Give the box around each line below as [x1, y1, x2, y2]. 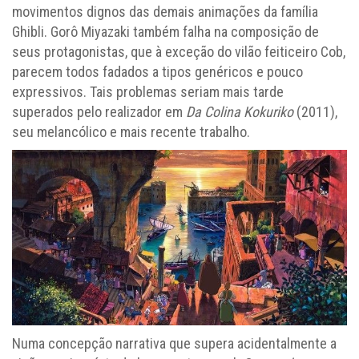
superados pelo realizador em [12, 103, 186, 121]
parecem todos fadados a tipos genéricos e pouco [12, 63, 303, 81]
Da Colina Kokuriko [186, 103, 293, 121]
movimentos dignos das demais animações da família [12, 3, 318, 21]
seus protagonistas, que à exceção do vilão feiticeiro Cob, [12, 43, 345, 61]
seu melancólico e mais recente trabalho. [12, 123, 250, 141]
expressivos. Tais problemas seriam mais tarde [12, 83, 284, 101]
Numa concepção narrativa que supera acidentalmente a [12, 335, 337, 353]
